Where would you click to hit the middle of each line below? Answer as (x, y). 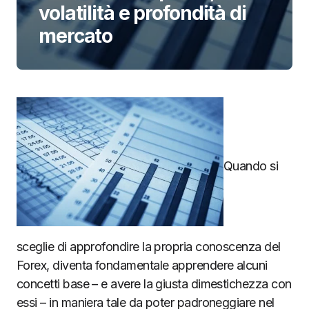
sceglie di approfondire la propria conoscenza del (149, 246)
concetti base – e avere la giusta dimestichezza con (154, 283)
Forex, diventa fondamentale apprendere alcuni (142, 265)
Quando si (251, 166)
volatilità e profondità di (142, 13)
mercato (76, 36)
